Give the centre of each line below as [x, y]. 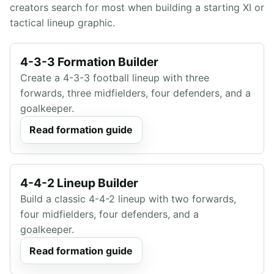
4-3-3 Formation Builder [89, 62]
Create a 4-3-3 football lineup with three [115, 78]
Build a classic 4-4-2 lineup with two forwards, [128, 198]
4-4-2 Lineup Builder [79, 183]
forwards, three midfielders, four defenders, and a [135, 93]
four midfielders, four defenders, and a [109, 214]
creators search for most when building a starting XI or [137, 8]
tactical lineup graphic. [62, 23]
